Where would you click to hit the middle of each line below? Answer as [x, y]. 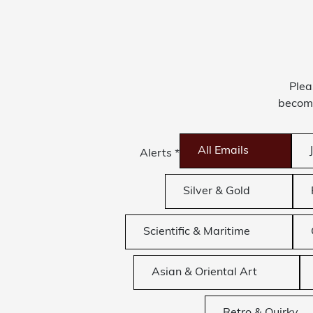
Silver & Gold [217, 192]
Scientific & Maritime [196, 232]
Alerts [158, 154]
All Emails [224, 151]
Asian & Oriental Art [204, 273]
